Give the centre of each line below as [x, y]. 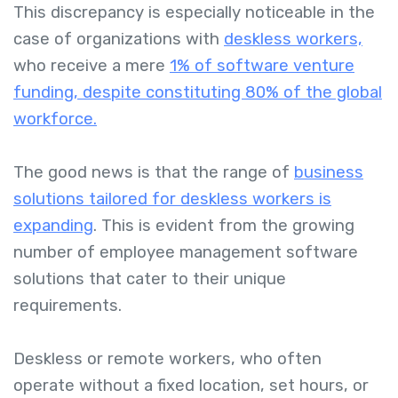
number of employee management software [186, 253]
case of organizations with [119, 40]
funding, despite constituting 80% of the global [198, 93]
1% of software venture [262, 66]
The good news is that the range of [154, 173]
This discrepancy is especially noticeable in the [194, 13]
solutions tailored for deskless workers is [172, 199]
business [329, 173]
